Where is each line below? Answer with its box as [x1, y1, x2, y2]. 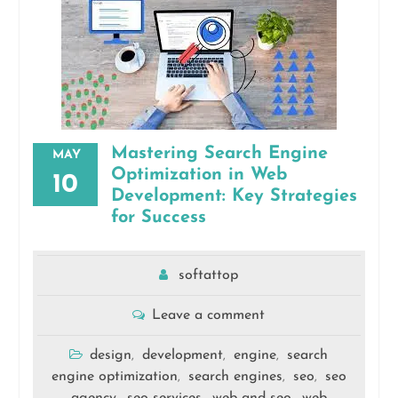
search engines [187, 370, 283, 384]
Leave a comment [152, 308, 266, 322]
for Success [110, 209, 206, 227]
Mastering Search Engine [110, 145, 328, 163]
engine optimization [51, 370, 178, 384]
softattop [179, 268, 239, 283]
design [90, 348, 132, 362]
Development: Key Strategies [110, 187, 357, 205]
